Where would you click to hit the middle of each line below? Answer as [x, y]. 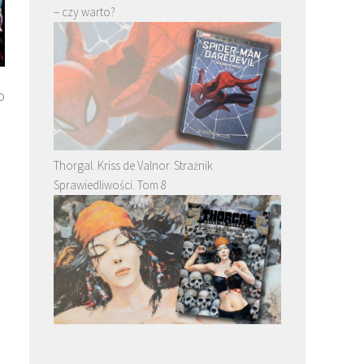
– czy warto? [84, 12]
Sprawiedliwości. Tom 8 [110, 185]
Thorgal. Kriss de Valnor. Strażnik [133, 166]
